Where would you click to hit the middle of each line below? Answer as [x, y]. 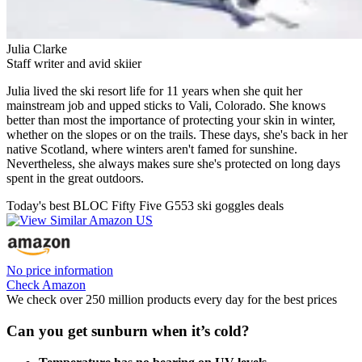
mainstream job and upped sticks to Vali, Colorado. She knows [166, 106]
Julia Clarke [37, 49]
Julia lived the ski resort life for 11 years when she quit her [154, 91]
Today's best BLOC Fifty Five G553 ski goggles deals [145, 206]
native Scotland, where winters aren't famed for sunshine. [152, 149]
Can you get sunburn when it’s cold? [128, 331]
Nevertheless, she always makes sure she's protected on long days [173, 164]
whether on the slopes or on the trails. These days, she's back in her [177, 135]
